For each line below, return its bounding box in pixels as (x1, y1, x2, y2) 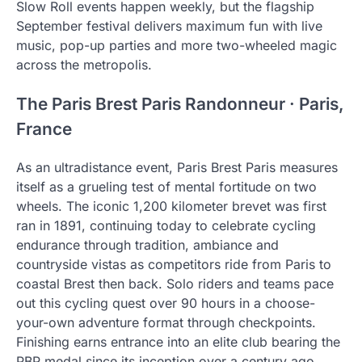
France (16, 118, 72, 139)
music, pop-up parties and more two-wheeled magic (16, 36, 337, 53)
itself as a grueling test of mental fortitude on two (16, 179, 317, 196)
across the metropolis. (16, 56, 152, 73)
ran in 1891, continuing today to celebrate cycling (16, 217, 316, 234)
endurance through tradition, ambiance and (16, 237, 279, 254)
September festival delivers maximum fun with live (16, 17, 322, 34)
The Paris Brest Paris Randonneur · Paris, (16, 93, 344, 114)
